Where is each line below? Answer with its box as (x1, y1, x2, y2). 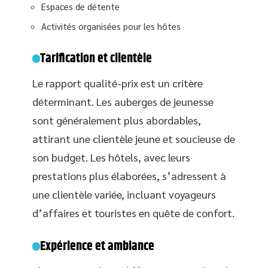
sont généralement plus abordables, (32, 113, 201, 127)
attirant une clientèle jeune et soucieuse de (32, 132, 235, 145)
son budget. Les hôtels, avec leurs (32, 150, 190, 164)
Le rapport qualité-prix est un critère (32, 76, 203, 90)
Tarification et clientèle (40, 48, 153, 69)
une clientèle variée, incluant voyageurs (32, 187, 216, 201)
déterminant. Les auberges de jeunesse (32, 95, 214, 108)
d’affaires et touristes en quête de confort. (32, 206, 234, 220)
